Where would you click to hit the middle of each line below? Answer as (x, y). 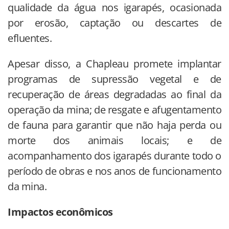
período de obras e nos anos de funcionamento (114, 171)
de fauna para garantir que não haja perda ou (114, 125)
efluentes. (30, 38)
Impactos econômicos (60, 212)
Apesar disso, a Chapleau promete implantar (114, 64)
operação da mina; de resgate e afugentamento (114, 110)
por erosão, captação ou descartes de (114, 23)
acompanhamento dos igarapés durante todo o (114, 156)
